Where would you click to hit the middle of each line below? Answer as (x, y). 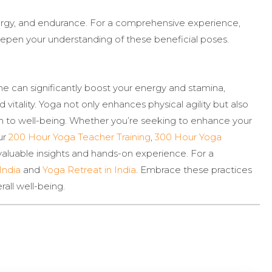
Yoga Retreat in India (89, 169)
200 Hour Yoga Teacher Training (80, 137)
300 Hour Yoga (188, 137)
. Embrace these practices (194, 169)
